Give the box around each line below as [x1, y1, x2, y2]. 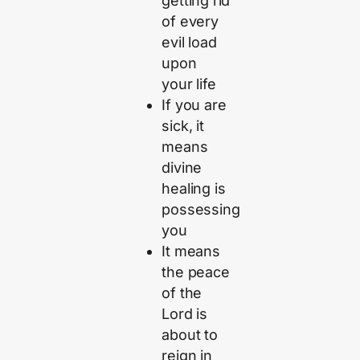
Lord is [162, 305, 208, 323]
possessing [162, 201, 240, 219]
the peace [162, 264, 230, 281]
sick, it [162, 117, 204, 135]
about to [162, 326, 218, 344]
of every [162, 13, 219, 31]
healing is [162, 180, 226, 198]
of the [162, 284, 202, 302]
